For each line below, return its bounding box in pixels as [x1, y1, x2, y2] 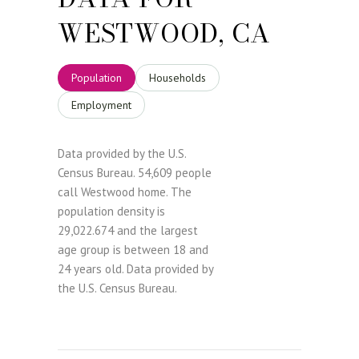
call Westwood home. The [58, 184, 192, 200]
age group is [58, 241, 124, 257]
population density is [58, 203, 165, 219]
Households [149, 70, 206, 85]
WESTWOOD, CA [58, 13, 271, 53]
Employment [71, 97, 131, 112]
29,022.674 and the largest [58, 222, 198, 238]
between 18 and [124, 241, 208, 257]
